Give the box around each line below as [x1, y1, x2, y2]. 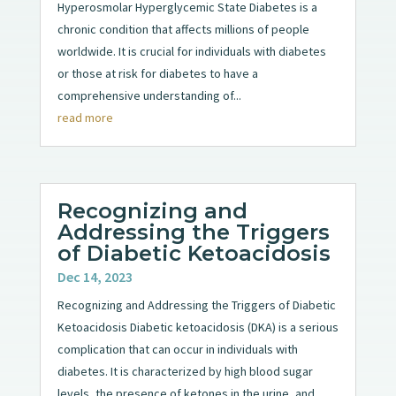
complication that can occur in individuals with [57, 341, 298, 358]
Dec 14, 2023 [57, 268, 133, 286]
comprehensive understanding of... [57, 87, 241, 103]
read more [57, 109, 113, 126]
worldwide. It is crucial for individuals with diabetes [57, 42, 326, 59]
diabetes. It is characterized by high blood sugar [57, 363, 313, 380]
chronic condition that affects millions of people [57, 20, 309, 37]
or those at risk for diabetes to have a [57, 65, 258, 81]
